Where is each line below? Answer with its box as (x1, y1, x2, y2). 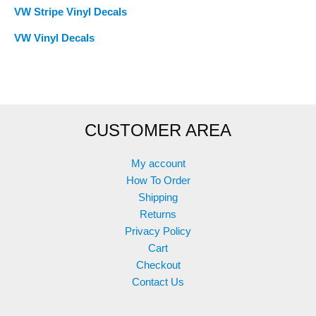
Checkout (135, 259, 181, 271)
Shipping (138, 191, 178, 203)
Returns (140, 208, 176, 220)
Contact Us (132, 276, 184, 288)
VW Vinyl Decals (14, 32, 95, 44)
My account (130, 157, 186, 169)
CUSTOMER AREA (85, 121, 231, 140)
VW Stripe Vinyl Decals (14, 6, 127, 18)
